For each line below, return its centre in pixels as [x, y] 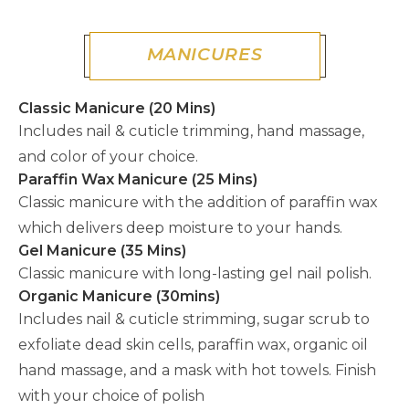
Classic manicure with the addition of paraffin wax [198, 202]
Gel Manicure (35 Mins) [102, 251]
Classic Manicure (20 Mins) [117, 108]
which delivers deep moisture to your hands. [180, 228]
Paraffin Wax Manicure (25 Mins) [138, 179]
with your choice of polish [111, 396]
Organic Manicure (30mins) [119, 296]
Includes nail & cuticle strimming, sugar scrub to [194, 319]
